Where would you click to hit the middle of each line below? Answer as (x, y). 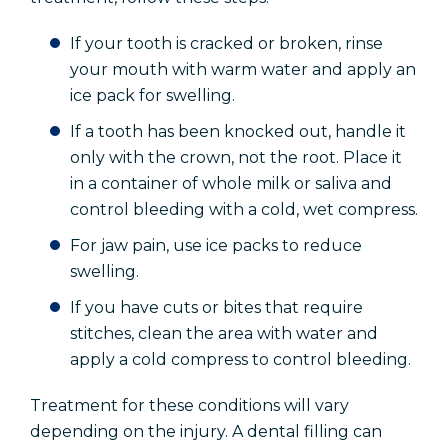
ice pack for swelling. (152, 96)
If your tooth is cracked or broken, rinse (226, 44)
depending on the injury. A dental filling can (206, 432)
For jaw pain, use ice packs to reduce (216, 246)
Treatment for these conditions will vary (189, 406)
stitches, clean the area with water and (224, 334)
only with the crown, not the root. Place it (236, 158)
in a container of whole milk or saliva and (231, 184)
